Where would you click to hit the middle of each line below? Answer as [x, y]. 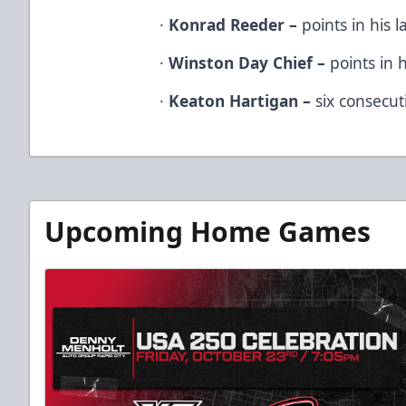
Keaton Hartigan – [240, 100]
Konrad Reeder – [233, 24]
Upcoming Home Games [208, 231]
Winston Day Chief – [247, 62]
